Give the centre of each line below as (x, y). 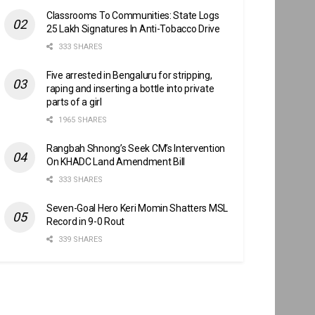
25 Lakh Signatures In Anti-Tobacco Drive (133, 28)
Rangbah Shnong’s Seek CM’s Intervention (136, 148)
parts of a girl (74, 102)
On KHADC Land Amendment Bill (116, 161)
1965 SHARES (82, 120)
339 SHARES (79, 239)
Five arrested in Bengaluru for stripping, (129, 75)
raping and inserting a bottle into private (130, 88)
